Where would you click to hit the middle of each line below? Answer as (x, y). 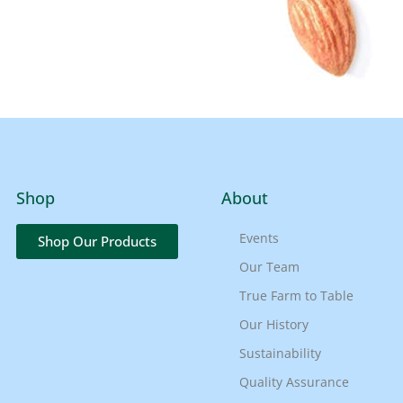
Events (259, 237)
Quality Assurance (294, 381)
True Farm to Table (296, 295)
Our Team (269, 266)
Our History (274, 324)
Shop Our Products (97, 241)
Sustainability (280, 353)
